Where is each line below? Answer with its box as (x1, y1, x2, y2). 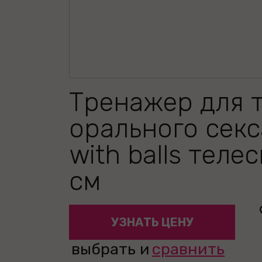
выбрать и (71, 240, 150, 258)
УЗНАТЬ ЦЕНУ (111, 215, 194, 229)
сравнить (152, 240, 225, 258)
